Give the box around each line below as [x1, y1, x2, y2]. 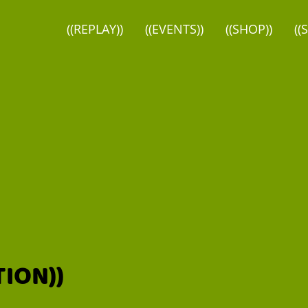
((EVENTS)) [144, 20, 203, 37]
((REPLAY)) [66, 20, 123, 37]
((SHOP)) [225, 20, 272, 37]
